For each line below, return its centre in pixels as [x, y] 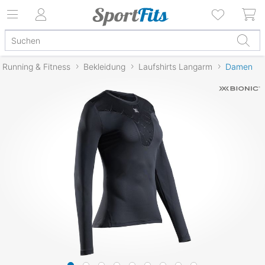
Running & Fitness [36, 66]
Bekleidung [104, 66]
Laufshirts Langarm [175, 66]
